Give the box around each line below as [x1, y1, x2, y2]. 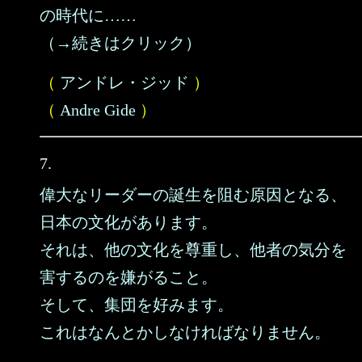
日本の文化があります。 [40, 213, 217, 231]
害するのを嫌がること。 [40, 268, 217, 286]
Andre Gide [60, 101, 136, 119]
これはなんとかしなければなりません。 [40, 323, 330, 341]
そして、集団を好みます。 [40, 296, 234, 314]
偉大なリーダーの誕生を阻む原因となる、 [40, 186, 347, 204]
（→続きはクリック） [40, 34, 201, 52]
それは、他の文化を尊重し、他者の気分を [40, 241, 347, 259]
